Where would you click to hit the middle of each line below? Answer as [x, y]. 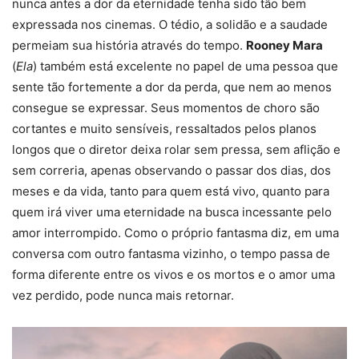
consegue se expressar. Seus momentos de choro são [166, 108]
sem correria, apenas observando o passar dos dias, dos [171, 171]
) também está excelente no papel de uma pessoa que [186, 67]
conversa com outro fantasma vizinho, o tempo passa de [171, 254]
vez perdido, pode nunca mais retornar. [123, 296]
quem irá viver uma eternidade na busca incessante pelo [172, 212]
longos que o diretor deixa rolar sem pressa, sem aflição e [176, 150]
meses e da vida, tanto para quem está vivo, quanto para [171, 192]
